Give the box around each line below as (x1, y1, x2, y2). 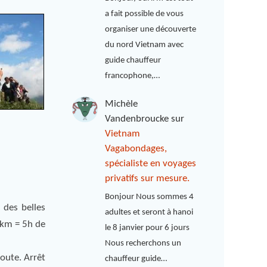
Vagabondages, (105, 144, 167, 154)
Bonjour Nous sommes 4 (105, 192, 194, 201)
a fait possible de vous (105, 10, 184, 19)
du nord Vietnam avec (105, 41, 184, 50)
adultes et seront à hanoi (105, 207, 194, 217)
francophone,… (105, 72, 160, 81)
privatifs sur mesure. (105, 173, 190, 184)
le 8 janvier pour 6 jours (105, 223, 190, 232)
